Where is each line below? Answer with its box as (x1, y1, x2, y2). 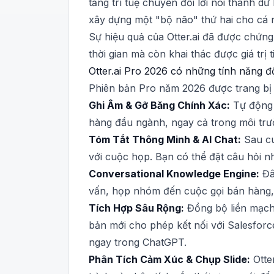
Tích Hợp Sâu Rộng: (89, 202, 184, 214)
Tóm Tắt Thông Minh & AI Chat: (89, 133, 241, 146)
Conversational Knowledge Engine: (89, 168, 259, 180)
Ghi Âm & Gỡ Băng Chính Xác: (89, 99, 230, 111)
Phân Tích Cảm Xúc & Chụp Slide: (89, 253, 250, 265)
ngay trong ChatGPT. (89, 236, 187, 248)
